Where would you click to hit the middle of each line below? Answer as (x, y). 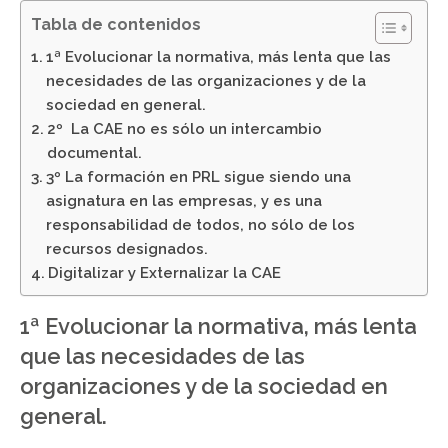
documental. (94, 153)
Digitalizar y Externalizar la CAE (164, 273)
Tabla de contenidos (116, 24)
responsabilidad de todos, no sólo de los (200, 225)
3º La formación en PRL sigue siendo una (198, 177)
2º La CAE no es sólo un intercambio (184, 129)
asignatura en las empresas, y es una (184, 201)
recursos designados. (127, 249)
